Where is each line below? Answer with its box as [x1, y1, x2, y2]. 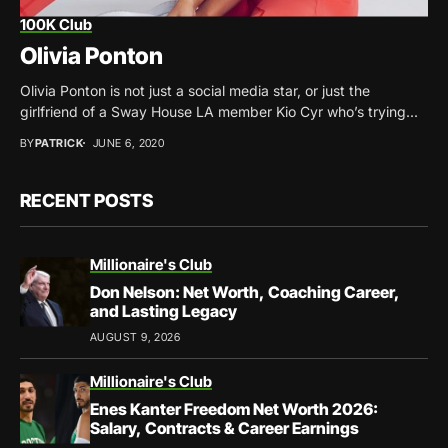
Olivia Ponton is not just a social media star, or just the [20, 81, 370, 99]
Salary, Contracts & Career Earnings [90, 417, 359, 438]
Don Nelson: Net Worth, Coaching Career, [90, 281, 400, 302]
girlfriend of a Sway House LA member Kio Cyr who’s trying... [20, 102, 418, 120]
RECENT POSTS [20, 189, 153, 211]
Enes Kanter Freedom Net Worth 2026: [90, 398, 378, 419]
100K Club [20, 14, 92, 34]
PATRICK [34, 135, 83, 150]
